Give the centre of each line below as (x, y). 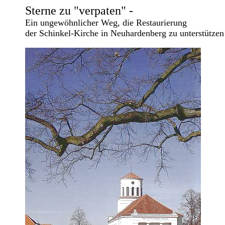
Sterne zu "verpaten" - (79, 11)
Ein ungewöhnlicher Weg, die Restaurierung (106, 23)
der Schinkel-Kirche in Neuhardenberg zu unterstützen (125, 33)
